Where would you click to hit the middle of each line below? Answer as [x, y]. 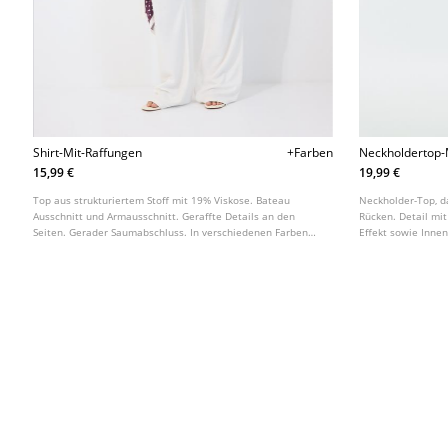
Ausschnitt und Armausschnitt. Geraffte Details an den [164, 216]
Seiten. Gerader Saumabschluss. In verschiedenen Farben [171, 232]
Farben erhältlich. [402, 248]
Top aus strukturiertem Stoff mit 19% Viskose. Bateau [162, 200]
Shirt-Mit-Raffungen [88, 153]
